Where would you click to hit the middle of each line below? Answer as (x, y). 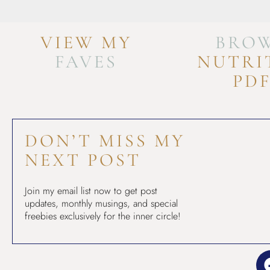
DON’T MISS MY (105, 141)
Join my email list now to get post (91, 191)
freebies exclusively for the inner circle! (103, 216)
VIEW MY (86, 43)
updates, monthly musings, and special (101, 204)
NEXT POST (83, 160)
